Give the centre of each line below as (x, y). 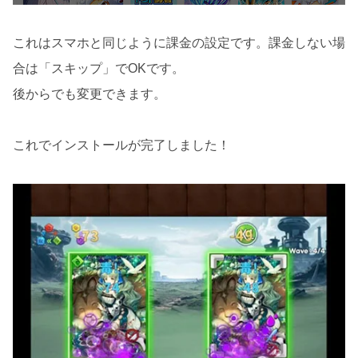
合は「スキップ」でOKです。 (99, 68)
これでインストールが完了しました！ (121, 145)
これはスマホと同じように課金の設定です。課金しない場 (179, 42)
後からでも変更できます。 (89, 93)
